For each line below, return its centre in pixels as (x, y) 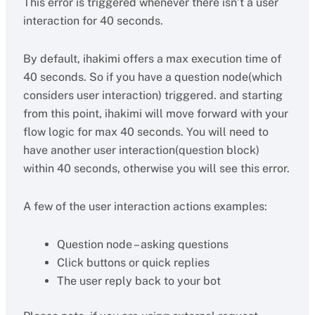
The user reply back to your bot (139, 281)
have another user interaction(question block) (141, 150)
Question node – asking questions (142, 244)
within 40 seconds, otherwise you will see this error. (156, 168)
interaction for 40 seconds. (93, 21)
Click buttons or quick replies (133, 263)
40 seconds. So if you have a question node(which (152, 77)
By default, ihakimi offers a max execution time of (152, 59)
